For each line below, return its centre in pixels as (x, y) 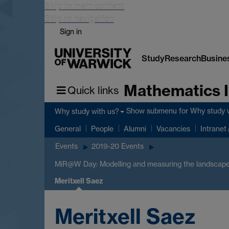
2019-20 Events (118, 146)
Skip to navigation (79, 19)
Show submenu (152, 111)
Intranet (213, 129)
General (68, 129)
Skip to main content (84, 6)
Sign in (71, 31)
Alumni (135, 129)
